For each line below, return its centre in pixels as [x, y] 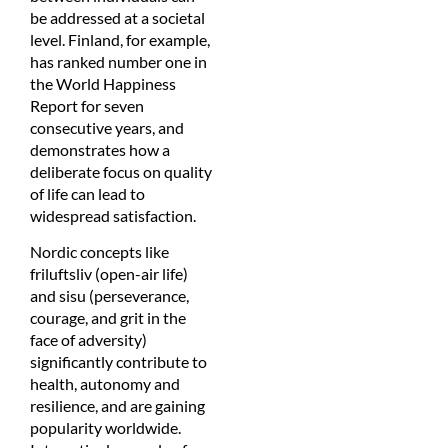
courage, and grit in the [108, 318]
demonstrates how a [100, 149]
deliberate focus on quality [121, 171]
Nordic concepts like [99, 252]
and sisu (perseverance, [109, 296]
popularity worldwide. [105, 428]
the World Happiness [103, 83]
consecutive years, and [107, 127]
